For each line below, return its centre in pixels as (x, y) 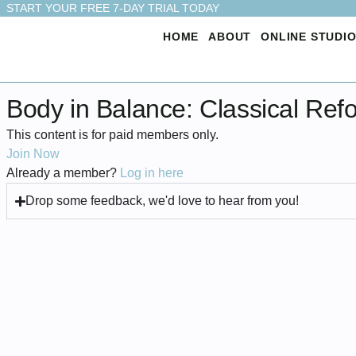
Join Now (33, 154)
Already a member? (63, 173)
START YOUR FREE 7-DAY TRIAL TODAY (113, 8)
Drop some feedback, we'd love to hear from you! (163, 201)
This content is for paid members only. (112, 135)
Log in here (152, 173)
